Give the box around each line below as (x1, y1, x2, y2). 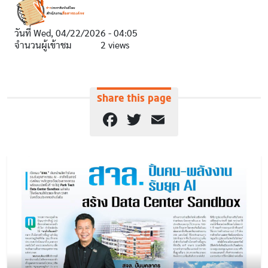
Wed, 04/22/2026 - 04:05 (33, 29, 138, 38)
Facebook (120, 114, 159, 124)
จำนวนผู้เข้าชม (14, 41, 72, 50)
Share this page (97, 92, 171, 105)
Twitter (144, 114, 172, 124)
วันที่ (14, 29, 33, 38)
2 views (100, 41, 129, 50)
